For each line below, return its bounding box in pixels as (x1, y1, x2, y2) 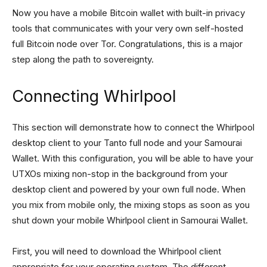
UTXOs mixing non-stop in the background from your (12, 168, 228, 179)
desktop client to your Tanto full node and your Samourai (12, 137, 242, 148)
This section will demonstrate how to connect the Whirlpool (12, 122, 254, 133)
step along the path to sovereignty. (12, 54, 154, 65)
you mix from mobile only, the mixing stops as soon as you (12, 199, 250, 210)
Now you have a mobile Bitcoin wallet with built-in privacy (12, 7, 245, 18)
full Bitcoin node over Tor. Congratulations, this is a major (12, 38, 243, 49)
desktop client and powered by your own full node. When (12, 184, 246, 195)
